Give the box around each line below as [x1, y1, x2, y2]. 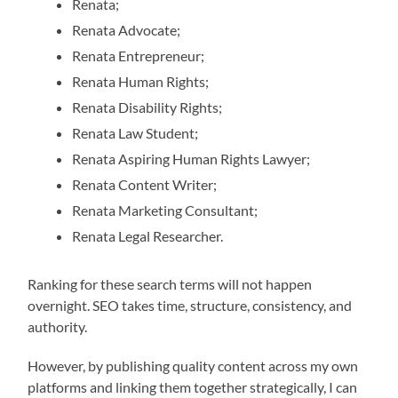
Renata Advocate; [72, 20, 181, 38]
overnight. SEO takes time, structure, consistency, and [28, 296, 353, 314]
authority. [28, 317, 88, 335]
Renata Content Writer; [72, 175, 218, 193]
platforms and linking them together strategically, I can [28, 378, 358, 395]
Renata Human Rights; [72, 72, 210, 90]
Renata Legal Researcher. [72, 227, 224, 244]
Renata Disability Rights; [72, 98, 223, 115]
